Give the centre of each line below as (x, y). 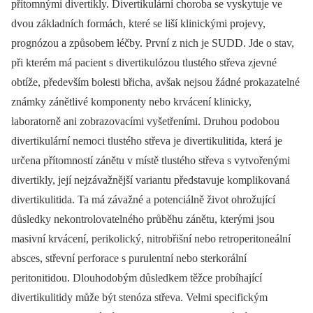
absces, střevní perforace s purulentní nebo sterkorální (129, 258)
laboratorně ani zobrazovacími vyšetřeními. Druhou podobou (145, 121)
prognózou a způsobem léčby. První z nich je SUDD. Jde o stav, (153, 43)
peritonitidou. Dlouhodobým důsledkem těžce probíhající (137, 278)
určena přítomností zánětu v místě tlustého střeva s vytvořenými (151, 160)
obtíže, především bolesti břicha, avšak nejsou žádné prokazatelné (155, 82)
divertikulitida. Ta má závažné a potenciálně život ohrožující (143, 199)
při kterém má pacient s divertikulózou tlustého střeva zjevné (144, 63)
